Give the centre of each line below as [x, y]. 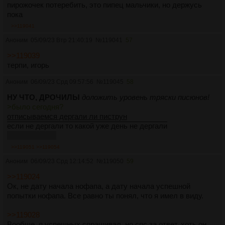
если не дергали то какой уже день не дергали [87, 126]
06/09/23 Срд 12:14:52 [62, 161]
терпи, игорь [28, 65]
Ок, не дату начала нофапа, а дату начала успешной [99, 186]
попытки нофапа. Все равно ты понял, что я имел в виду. [105, 195]
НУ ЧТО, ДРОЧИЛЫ [43, 97]
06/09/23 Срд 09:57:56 [62, 82]
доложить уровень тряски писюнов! [146, 97]
